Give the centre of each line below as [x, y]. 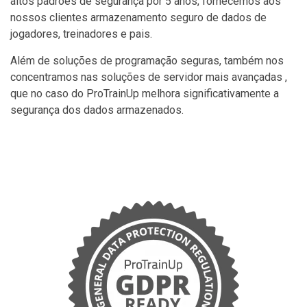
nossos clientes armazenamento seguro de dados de [138, 17]
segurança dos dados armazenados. [97, 110]
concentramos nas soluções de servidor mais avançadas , [149, 77]
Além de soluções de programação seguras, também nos [147, 60]
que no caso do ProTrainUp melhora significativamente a [145, 93]
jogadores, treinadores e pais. [81, 34]
